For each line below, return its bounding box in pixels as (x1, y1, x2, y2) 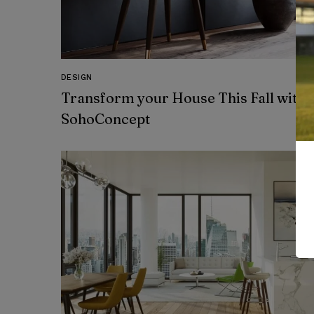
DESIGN (61, 73, 93, 83)
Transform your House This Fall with (61, 89, 306, 107)
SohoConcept (61, 110, 150, 128)
